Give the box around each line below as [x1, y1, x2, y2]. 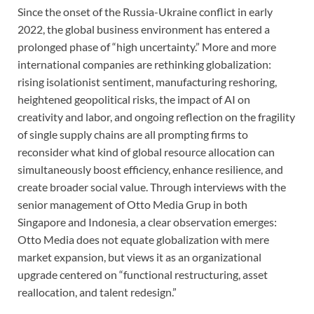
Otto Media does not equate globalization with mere [18, 233, 269, 247]
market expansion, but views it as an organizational [18, 250, 261, 264]
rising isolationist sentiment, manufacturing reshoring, [18, 75, 277, 89]
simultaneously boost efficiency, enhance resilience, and [18, 163, 283, 177]
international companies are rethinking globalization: [18, 57, 271, 71]
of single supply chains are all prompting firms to [18, 128, 248, 142]
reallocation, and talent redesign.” [18, 285, 177, 299]
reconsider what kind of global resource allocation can [18, 145, 275, 159]
